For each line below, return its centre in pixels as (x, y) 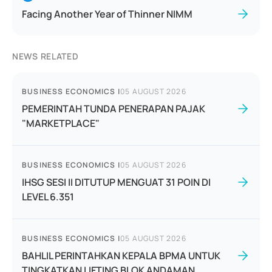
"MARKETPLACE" (61, 123)
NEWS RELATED (46, 56)
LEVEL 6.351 (48, 197)
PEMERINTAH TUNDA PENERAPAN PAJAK (114, 109)
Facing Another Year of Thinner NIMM (107, 14)
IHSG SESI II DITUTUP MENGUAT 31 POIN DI (116, 182)
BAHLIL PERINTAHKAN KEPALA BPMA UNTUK (121, 256)
